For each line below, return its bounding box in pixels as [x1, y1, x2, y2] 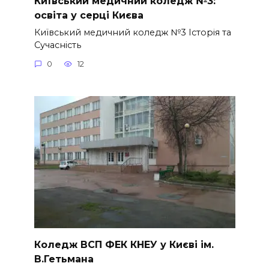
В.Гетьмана [34, 253, 94, 265]
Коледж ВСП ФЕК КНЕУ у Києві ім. [34, 238, 214, 250]
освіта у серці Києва [34, 9, 144, 21]
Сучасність [34, 39, 81, 50]
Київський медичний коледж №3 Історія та [34, 26, 231, 38]
